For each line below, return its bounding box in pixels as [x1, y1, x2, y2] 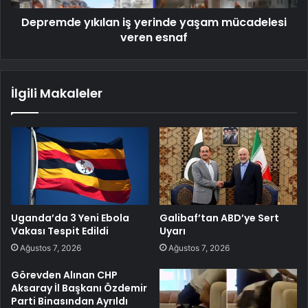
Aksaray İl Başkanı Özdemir [11, 280, 147, 295]
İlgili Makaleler [11, 84, 102, 102]
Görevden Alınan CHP [11, 267, 118, 282]
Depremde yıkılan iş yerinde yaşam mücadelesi [21, 14, 287, 30]
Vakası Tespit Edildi [11, 223, 109, 238]
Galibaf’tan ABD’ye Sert [159, 210, 279, 225]
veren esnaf [120, 29, 188, 45]
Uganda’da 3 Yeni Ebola [11, 210, 129, 225]
